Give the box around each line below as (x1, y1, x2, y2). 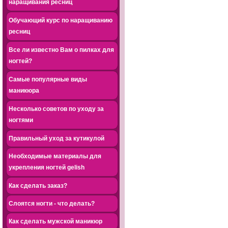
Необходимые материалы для (9, 153, 101, 160)
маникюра (9, 87, 39, 95)
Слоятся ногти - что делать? (9, 200, 95, 207)
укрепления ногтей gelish (9, 164, 84, 172)
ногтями (9, 117, 33, 125)
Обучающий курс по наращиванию (9, 17, 112, 24)
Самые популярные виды (9, 76, 87, 83)
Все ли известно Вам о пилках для (9, 46, 114, 53)
